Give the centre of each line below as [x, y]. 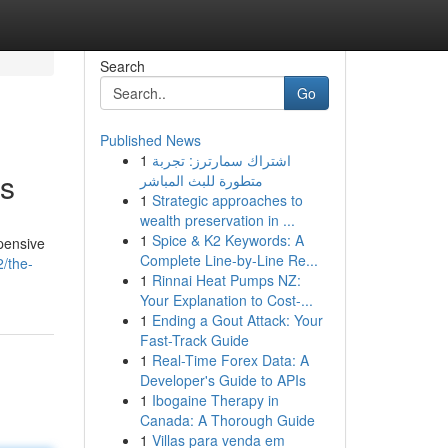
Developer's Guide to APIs [222, 380]
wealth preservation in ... [217, 220]
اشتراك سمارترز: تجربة [221, 160]
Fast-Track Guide [194, 340]
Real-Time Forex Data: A [230, 360]
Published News [150, 140]
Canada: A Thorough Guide [227, 420]
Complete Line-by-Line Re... [228, 260]
